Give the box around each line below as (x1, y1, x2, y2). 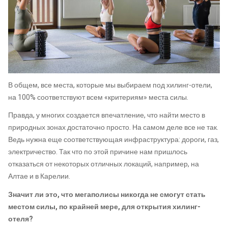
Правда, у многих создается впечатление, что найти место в (8, 110, 205, 121)
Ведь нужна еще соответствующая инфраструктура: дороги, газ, (8, 134, 219, 146)
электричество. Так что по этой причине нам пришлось (8, 147, 187, 158)
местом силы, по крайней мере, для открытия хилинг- (8, 201, 201, 212)
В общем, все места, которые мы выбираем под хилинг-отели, (8, 79, 212, 91)
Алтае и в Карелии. (8, 171, 70, 182)
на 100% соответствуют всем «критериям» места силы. (8, 92, 188, 103)
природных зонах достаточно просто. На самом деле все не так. (8, 122, 218, 133)
